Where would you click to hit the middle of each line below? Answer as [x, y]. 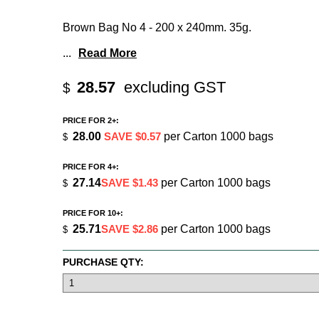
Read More [108, 53]
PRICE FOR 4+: [91, 167]
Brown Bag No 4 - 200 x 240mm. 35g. [157, 28]
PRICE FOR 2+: [91, 121]
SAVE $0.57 [132, 137]
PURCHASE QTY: [103, 262]
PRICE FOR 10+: [93, 213]
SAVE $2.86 [130, 229]
